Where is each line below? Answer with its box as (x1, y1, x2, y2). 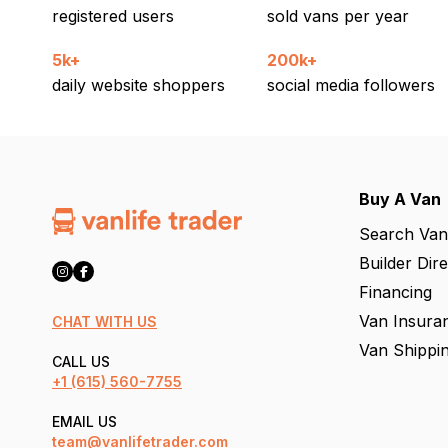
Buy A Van (359, 189, 441, 210)
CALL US (52, 353, 110, 371)
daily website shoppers (52, 75, 225, 96)
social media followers (266, 75, 435, 96)
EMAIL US (52, 413, 117, 431)
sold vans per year (266, 6, 409, 27)
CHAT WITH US (52, 313, 157, 331)
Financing (359, 282, 432, 303)
